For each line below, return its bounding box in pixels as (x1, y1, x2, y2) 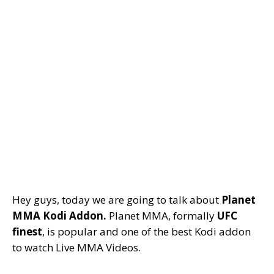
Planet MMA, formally (109, 209, 217, 223)
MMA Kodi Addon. (12, 209, 109, 223)
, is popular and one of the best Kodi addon (42, 224, 251, 239)
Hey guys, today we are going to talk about (12, 193, 221, 207)
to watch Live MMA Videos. (12, 240, 141, 254)
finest (12, 224, 42, 239)
